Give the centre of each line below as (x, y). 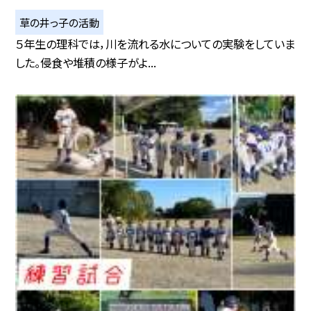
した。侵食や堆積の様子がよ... (86, 63)
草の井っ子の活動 (60, 22)
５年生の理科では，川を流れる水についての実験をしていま (155, 44)
